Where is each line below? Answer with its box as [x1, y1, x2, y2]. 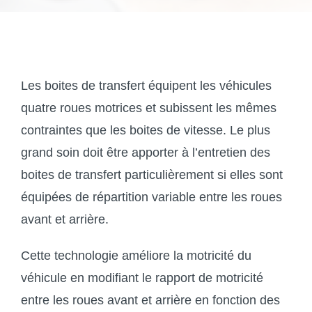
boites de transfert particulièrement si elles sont [20, 167, 283, 182]
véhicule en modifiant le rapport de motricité [20, 270, 263, 285]
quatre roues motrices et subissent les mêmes [20, 100, 276, 115]
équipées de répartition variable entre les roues [20, 189, 282, 204]
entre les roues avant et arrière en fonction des [20, 292, 280, 307]
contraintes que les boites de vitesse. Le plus [20, 123, 270, 137]
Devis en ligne [19, 56, 97, 71]
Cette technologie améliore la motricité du [20, 248, 251, 263]
